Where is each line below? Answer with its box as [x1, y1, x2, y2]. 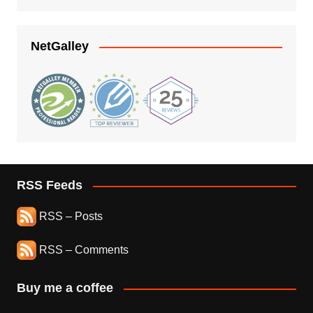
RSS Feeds [16, 178, 82, 193]
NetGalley [30, 39, 89, 54]
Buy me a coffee [16, 281, 113, 296]
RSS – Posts [36, 210, 103, 222]
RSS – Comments [36, 243, 129, 256]
